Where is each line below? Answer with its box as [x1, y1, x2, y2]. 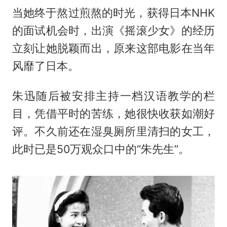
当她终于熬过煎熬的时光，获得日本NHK [12, 6, 215, 20]
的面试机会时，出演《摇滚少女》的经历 [12, 24, 215, 37]
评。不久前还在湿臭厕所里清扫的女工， [12, 125, 215, 138]
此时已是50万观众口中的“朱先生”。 [12, 142, 190, 156]
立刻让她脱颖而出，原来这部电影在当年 [12, 42, 215, 55]
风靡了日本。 [12, 59, 79, 73]
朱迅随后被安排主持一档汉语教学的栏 [12, 89, 215, 103]
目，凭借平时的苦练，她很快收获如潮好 [12, 107, 215, 121]
